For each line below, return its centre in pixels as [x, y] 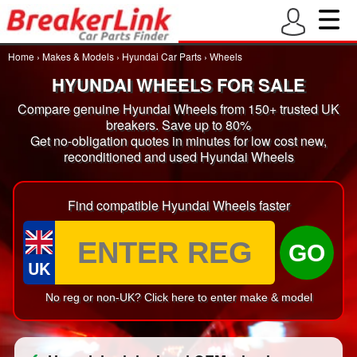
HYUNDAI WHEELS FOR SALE [178, 84]
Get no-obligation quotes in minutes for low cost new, [178, 141]
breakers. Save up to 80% [178, 125]
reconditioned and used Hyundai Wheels [178, 157]
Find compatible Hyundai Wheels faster [178, 205]
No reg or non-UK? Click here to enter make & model [178, 297]
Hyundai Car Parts [162, 56]
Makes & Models [78, 56]
